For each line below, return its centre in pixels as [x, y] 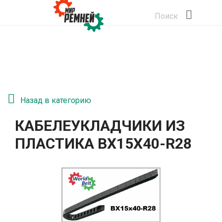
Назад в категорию [56, 100]
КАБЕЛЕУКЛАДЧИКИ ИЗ [100, 126]
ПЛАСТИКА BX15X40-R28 [103, 143]
